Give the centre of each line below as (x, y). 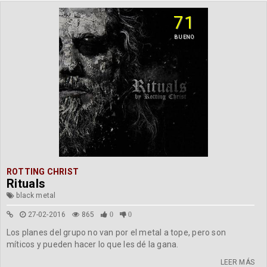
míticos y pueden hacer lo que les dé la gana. (93, 244)
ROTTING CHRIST (43, 172)
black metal (35, 195)
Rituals (26, 184)
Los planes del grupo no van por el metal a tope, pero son (116, 232)
